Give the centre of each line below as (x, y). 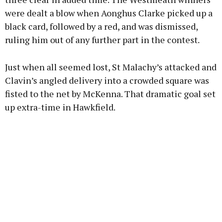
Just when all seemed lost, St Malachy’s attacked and (111, 67)
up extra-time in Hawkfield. (60, 107)
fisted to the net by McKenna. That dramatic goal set (110, 94)
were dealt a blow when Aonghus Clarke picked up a (109, 13)
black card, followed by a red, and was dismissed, (101, 27)
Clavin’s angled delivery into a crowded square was (107, 81)
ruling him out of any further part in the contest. (102, 40)
